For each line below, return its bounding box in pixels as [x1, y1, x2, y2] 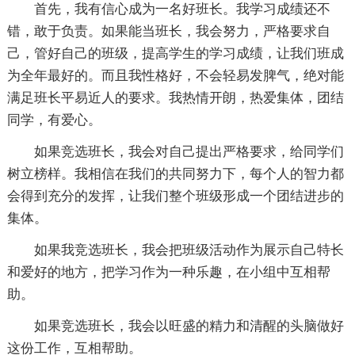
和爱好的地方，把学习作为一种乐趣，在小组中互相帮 [6, 265, 330, 281]
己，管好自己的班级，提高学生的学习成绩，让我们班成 [6, 46, 344, 62]
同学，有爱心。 [6, 113, 101, 128]
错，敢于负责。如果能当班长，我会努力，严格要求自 [6, 24, 330, 40]
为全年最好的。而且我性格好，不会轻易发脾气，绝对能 [6, 68, 344, 84]
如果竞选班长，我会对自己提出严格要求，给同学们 [33, 144, 344, 160]
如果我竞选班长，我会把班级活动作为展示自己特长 [33, 242, 344, 258]
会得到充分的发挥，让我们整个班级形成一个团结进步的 [6, 189, 344, 204]
